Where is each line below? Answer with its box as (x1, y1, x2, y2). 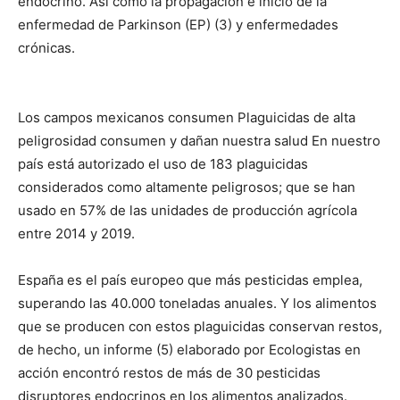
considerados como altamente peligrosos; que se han (18, 179, 355, 196)
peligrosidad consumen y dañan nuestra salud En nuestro (18, 132, 380, 150)
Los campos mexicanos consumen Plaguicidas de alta (18, 109, 355, 127)
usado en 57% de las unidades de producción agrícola (18, 202, 357, 220)
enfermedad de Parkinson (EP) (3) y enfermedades (18, 16, 338, 34)
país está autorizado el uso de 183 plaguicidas (18, 155, 308, 173)
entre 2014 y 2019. (18, 225, 135, 243)
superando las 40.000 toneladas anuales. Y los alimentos (18, 295, 377, 312)
